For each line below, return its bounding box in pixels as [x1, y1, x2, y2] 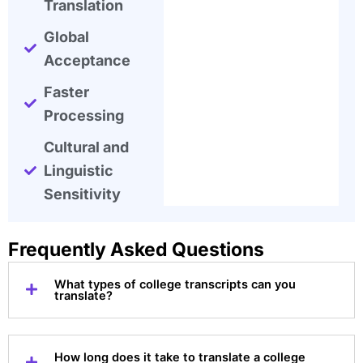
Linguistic [43, 161, 113, 179]
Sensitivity [43, 185, 121, 203]
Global [43, 28, 89, 45]
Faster [43, 83, 89, 100]
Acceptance [43, 51, 130, 69]
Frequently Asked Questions [8, 237, 264, 261]
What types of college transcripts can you [54, 276, 296, 292]
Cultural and [43, 138, 129, 156]
